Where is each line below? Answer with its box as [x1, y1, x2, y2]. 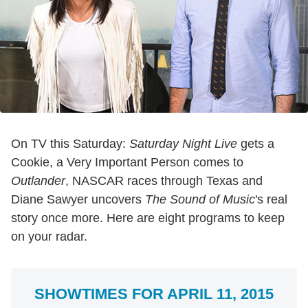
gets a [237, 136, 274, 151]
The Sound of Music [145, 192, 255, 206]
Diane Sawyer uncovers [11, 192, 145, 206]
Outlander [11, 173, 65, 188]
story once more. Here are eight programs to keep [11, 210, 285, 225]
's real [255, 192, 287, 206]
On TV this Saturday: [11, 136, 129, 151]
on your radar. [11, 229, 87, 243]
